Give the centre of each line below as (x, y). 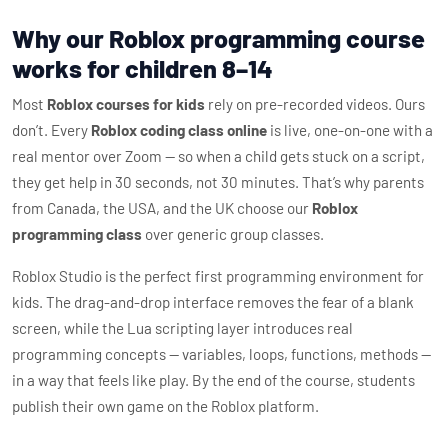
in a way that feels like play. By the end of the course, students (213, 380)
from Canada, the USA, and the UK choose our (162, 208)
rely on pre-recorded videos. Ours (315, 104)
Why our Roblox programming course (218, 38)
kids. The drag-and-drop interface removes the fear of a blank (213, 302)
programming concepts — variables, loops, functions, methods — (221, 354)
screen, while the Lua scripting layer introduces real (182, 328)
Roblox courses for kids (126, 104)
